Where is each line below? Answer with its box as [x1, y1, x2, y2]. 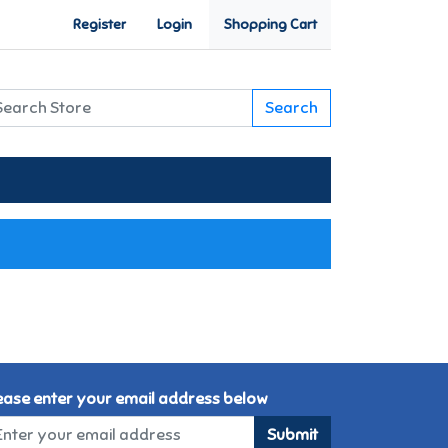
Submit [267, 424, 318, 445]
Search [265, 98, 318, 119]
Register [73, 16, 126, 33]
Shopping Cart [223, 16, 317, 33]
